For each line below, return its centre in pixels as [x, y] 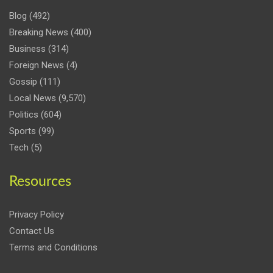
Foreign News [37, 65]
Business [27, 48]
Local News [33, 98]
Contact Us [32, 231]
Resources [40, 181]
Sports [23, 131]
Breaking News [39, 32]
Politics [24, 114]
